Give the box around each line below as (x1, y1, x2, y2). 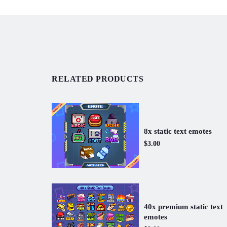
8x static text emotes (144, 127, 212, 135)
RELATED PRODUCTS (52, 74, 143, 83)
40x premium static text (144, 202, 223, 211)
